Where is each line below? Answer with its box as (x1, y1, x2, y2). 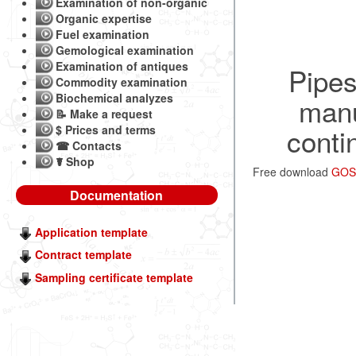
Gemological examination (56, 42, 194, 58)
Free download (252, 163, 331, 180)
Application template (35, 224, 148, 240)
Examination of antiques (56, 58, 188, 74)
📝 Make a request (56, 106, 153, 122)
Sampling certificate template (35, 269, 193, 285)
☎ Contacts (56, 137, 122, 153)
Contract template (35, 246, 132, 263)
